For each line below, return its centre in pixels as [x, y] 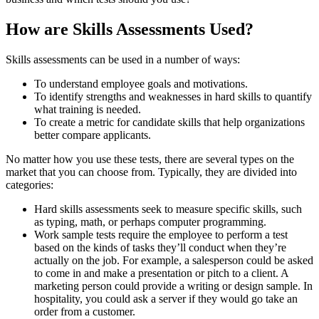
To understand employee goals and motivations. [141, 83]
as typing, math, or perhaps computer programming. [150, 221]
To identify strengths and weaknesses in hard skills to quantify [173, 96]
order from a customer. [85, 311]
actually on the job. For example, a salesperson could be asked [174, 260]
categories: [30, 184]
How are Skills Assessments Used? [130, 30]
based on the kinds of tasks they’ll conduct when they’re [160, 247]
